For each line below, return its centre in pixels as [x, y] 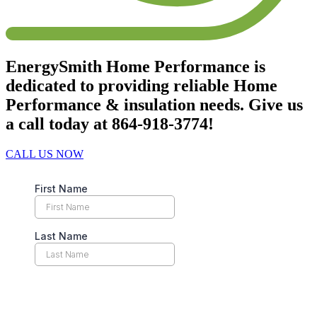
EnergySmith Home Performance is [136, 66]
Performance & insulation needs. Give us [154, 104]
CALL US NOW [45, 154]
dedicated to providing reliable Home [142, 85]
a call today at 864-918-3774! [110, 123]
